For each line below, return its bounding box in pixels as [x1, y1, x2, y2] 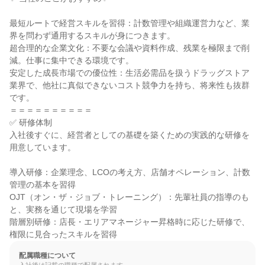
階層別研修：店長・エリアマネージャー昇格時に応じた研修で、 [9, 217, 250, 227]
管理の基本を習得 [9, 180, 76, 189]
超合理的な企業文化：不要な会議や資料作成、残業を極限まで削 [9, 43, 250, 53]
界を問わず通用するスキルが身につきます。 [9, 31, 175, 40]
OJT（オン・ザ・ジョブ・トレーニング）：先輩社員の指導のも [9, 192, 249, 202]
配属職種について [19, 251, 76, 260]
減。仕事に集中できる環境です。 [9, 56, 134, 65]
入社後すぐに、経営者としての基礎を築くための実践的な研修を [9, 130, 250, 140]
